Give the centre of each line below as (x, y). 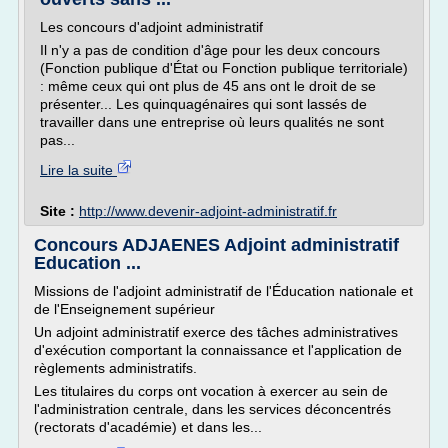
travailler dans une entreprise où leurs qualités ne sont (212, 122)
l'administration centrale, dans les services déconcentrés (212, 409)
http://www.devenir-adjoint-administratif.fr (208, 211)
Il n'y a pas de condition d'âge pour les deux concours (210, 50)
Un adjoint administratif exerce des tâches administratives (216, 332)
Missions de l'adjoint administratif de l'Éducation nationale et (223, 291)
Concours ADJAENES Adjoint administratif (216, 245)
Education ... (87, 263)
